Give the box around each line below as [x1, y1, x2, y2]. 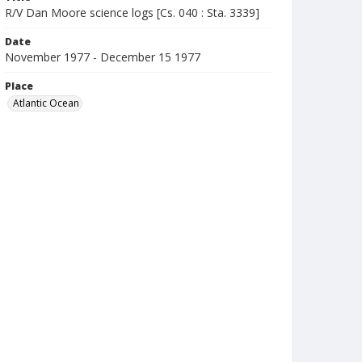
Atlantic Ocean [13, 96, 79, 110]
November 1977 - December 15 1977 [5, 49, 200, 65]
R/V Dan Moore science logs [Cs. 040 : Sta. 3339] [5, 5, 259, 20]
